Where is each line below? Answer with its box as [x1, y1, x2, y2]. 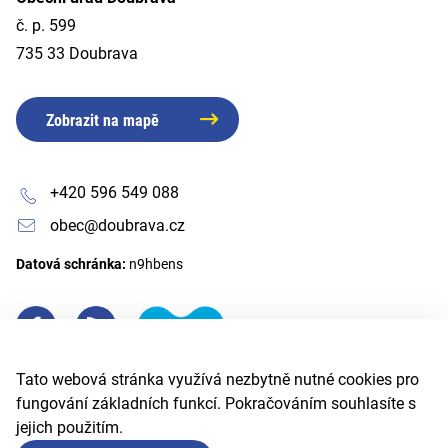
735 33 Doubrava [16, 43, 138, 63]
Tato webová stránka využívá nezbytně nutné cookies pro [16, 369, 419, 389]
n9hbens [129, 255, 183, 272]
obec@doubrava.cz [50, 215, 185, 235]
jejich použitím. [16, 417, 123, 437]
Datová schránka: [16, 255, 129, 272]
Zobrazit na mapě [46, 110, 159, 130]
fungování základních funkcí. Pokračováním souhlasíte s [16, 393, 416, 413]
